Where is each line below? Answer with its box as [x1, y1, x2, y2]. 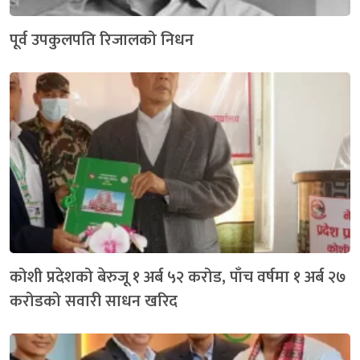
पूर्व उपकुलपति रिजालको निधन [10, 26, 194, 54]
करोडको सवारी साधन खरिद [10, 287, 178, 315]
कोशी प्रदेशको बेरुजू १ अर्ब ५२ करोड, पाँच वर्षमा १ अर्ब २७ [10, 263, 346, 291]
